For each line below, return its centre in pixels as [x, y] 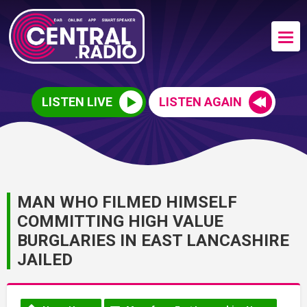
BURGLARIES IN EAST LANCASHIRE [153, 240]
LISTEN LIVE [77, 101]
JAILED [45, 259]
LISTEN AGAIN [200, 101]
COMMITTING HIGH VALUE [120, 221]
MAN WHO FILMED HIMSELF [127, 202]
